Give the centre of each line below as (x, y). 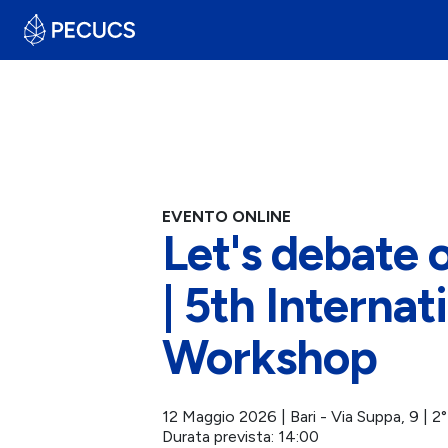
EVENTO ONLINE (226, 216)
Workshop (269, 356)
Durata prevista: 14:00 (240, 436)
